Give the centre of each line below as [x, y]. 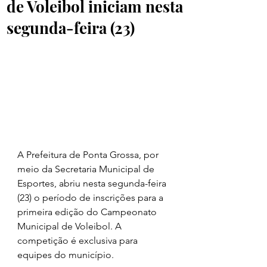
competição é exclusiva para [79, 240]
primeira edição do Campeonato [88, 212]
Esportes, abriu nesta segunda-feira [93, 183]
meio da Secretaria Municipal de [87, 169]
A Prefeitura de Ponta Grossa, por [89, 154]
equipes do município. [66, 254]
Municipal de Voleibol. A [71, 226]
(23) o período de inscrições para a [91, 197]
